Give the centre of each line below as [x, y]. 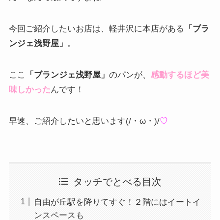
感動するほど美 [180, 75]
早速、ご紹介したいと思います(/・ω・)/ [84, 121]
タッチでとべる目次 [118, 181]
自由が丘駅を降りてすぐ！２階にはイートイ [117, 202]
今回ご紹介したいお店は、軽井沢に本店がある [96, 28]
